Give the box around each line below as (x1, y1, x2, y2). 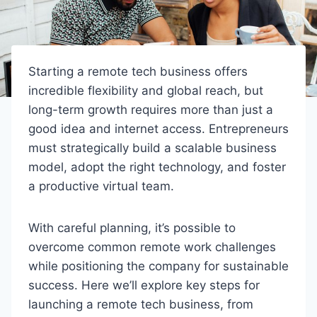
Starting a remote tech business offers (28, 64, 248, 79)
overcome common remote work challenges (28, 240, 276, 254)
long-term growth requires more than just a (28, 103, 273, 117)
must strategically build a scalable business (28, 141, 277, 155)
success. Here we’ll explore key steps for (28, 278, 260, 292)
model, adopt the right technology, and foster (28, 160, 286, 174)
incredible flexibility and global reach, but (28, 83, 263, 98)
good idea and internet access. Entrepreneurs (28, 122, 289, 136)
